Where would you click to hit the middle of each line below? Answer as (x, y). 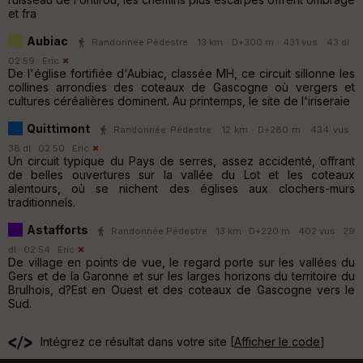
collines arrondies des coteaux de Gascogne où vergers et (181, 87)
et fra (22, 13)
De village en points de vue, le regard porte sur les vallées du (181, 262)
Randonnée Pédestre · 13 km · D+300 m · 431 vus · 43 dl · (223, 42)
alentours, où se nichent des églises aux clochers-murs (181, 188)
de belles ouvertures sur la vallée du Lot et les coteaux (181, 174)
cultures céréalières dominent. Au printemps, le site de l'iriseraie (179, 100)
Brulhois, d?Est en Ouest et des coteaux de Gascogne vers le (181, 289)
